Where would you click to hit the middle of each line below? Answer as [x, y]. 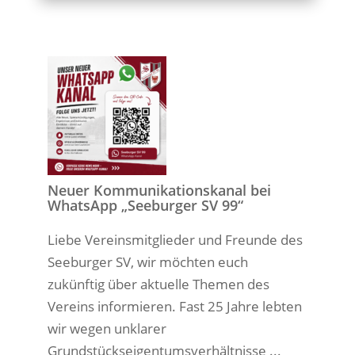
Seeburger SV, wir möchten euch [147, 262]
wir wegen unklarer [107, 328]
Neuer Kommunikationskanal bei [159, 190]
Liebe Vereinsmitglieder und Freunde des [175, 240]
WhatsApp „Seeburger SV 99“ [145, 205]
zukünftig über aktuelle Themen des [158, 284]
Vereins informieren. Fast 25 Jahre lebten [174, 306]
